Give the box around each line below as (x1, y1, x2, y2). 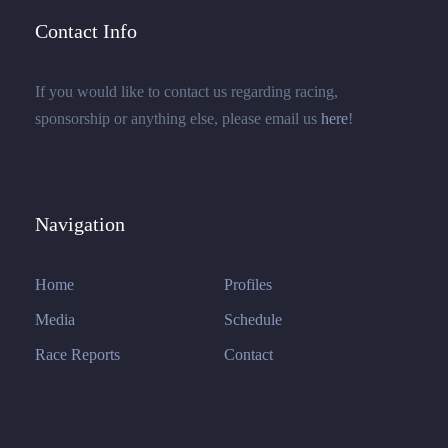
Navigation (35, 213, 125, 235)
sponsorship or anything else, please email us (35, 110, 321, 127)
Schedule (224, 311, 282, 328)
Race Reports (35, 346, 120, 363)
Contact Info (35, 20, 137, 42)
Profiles (224, 276, 272, 293)
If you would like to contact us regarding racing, (35, 83, 338, 100)
